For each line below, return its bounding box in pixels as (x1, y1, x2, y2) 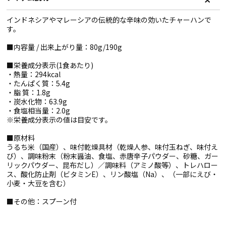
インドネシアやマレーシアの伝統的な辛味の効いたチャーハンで (6, 15, 211, 25)
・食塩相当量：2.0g (6, 105, 70, 116)
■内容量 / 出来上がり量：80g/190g (6, 42, 122, 52)
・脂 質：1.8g (6, 87, 50, 97)
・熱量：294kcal (6, 69, 61, 79)
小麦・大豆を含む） (6, 178, 70, 188)
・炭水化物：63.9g (6, 96, 67, 106)
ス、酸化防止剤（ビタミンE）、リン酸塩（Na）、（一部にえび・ (6, 169, 218, 179)
